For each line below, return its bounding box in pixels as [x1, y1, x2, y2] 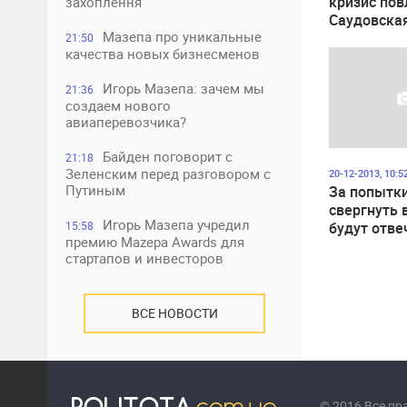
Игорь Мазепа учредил [103, 215, 250, 233]
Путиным [65, 181, 125, 199]
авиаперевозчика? [65, 113, 186, 131]
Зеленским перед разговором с [65, 164, 271, 183]
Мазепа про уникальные [103, 27, 262, 45]
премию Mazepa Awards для [65, 233, 244, 251]
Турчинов [329, 253, 393, 274]
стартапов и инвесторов [65, 249, 223, 267]
